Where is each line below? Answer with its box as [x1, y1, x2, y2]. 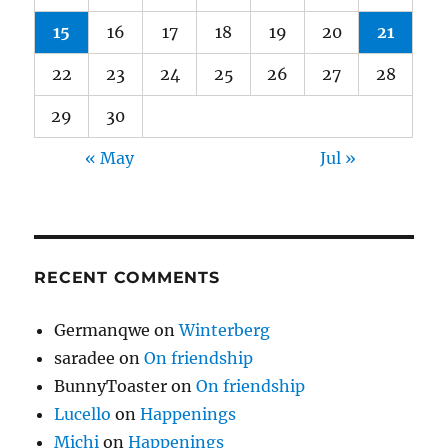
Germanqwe [54, 319, 151, 340]
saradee [54, 347, 116, 368]
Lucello [54, 403, 112, 424]
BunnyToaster [54, 375, 168, 396]
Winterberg [179, 319, 271, 340]
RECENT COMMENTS [34, 267, 220, 287]
